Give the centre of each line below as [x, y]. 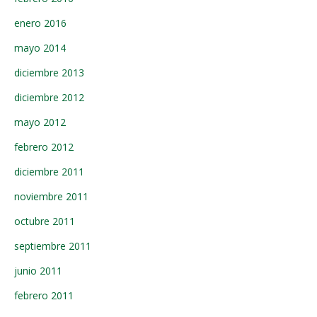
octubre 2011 [45, 221]
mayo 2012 [40, 122]
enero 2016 [40, 23]
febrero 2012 [44, 147]
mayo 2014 [40, 48]
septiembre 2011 [53, 246]
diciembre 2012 [49, 97]
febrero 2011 [44, 295]
